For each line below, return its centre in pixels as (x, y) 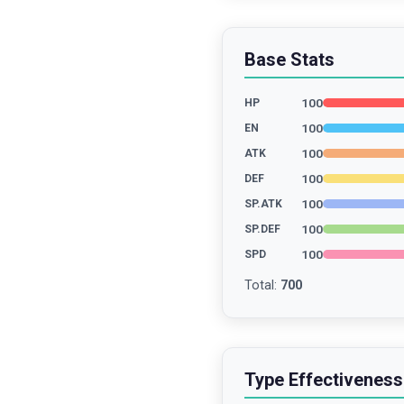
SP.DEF (262, 229)
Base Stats (289, 60)
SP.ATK (263, 203)
